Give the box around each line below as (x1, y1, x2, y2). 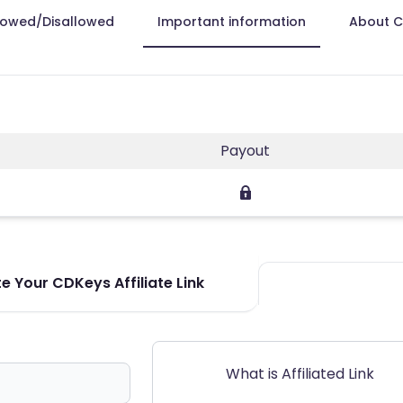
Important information (157, 12, 306, 31)
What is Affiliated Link (226, 363, 374, 384)
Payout (220, 139, 270, 161)
